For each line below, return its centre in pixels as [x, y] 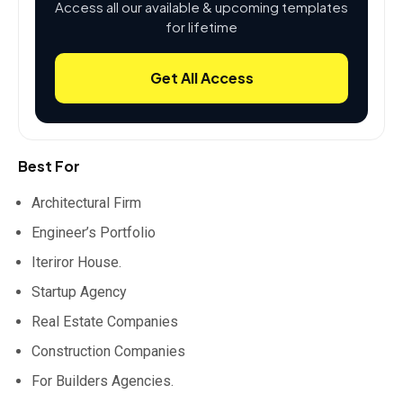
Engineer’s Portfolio [94, 233]
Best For [49, 166]
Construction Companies [108, 351]
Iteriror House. [76, 262]
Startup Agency [79, 292]
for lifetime [201, 27]
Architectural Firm [86, 203]
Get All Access [201, 78]
